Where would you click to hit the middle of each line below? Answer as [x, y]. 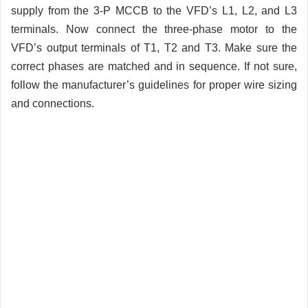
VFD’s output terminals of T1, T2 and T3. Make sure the [154, 48]
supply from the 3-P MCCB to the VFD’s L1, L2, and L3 [154, 11]
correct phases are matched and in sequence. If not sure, [154, 66]
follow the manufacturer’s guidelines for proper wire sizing [154, 85]
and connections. [53, 103]
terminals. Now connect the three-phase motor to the [154, 29]
